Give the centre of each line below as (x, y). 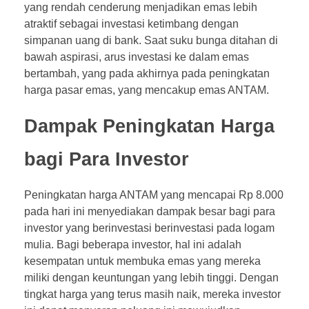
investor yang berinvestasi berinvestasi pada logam (149, 228)
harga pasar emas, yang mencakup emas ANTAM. (147, 90)
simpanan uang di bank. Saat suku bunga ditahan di (151, 40)
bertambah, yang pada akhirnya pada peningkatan (147, 73)
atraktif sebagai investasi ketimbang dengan (131, 23)
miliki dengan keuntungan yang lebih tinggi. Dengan (151, 278)
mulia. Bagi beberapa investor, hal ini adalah (133, 245)
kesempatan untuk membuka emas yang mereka (142, 261)
